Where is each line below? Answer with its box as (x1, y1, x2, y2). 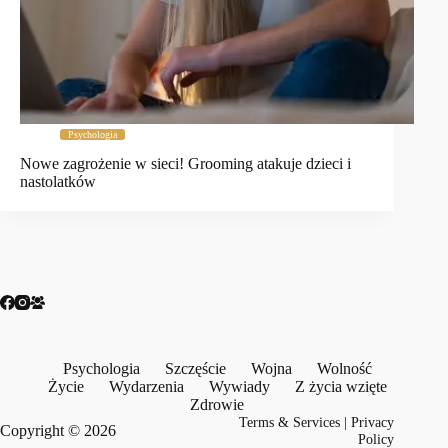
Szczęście (164, 360, 226, 377)
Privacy (351, 414, 395, 430)
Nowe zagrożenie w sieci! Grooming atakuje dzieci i (20, 155, 351, 173)
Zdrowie (190, 396, 245, 413)
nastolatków (20, 173, 96, 191)
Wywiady (208, 378, 270, 395)
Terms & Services (239, 414, 341, 430)
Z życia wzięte (294, 378, 387, 395)
